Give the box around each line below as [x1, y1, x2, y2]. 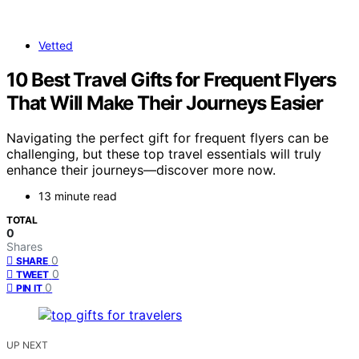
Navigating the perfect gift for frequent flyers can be [6, 130, 329, 147]
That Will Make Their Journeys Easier [6, 91, 323, 115]
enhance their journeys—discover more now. [6, 162, 276, 179]
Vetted [38, 38, 73, 52]
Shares [6, 240, 42, 254]
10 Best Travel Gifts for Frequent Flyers [6, 67, 336, 91]
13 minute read [38, 189, 117, 204]
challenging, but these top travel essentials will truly [6, 146, 321, 163]
